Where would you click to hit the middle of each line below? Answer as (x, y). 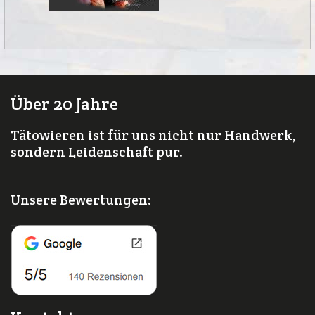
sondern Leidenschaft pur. (97, 152)
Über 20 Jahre (64, 104)
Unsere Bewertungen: (81, 200)
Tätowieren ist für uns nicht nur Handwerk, (153, 135)
